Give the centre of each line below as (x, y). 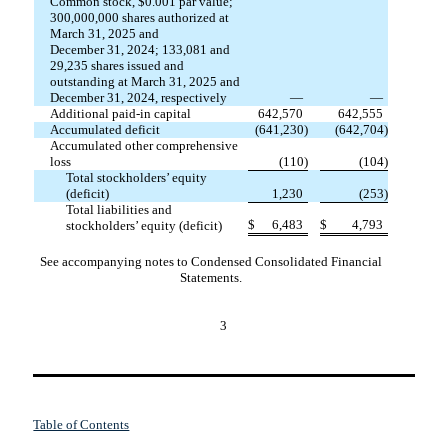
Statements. (210, 278)
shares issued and (135, 65)
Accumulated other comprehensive (143, 145)
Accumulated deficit (104, 129)
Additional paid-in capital (120, 113)
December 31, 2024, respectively (138, 97)
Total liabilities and (118, 209)
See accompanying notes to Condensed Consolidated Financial (210, 262)
